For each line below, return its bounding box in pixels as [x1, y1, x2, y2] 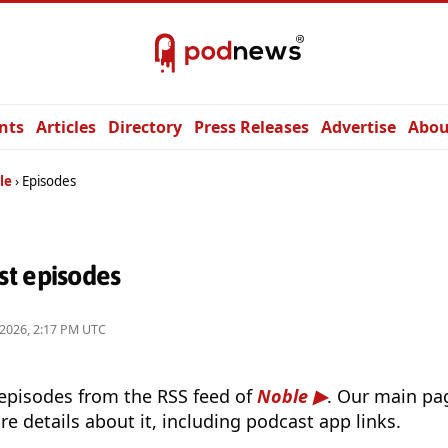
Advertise [321, 116, 396, 138]
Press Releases [194, 116, 309, 138]
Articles [36, 116, 96, 138]
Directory [108, 116, 182, 138]
